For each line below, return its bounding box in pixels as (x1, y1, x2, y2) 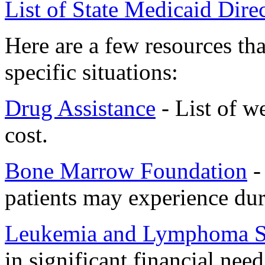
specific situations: (5, 59, 178, 85)
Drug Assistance (5, 95, 156, 121)
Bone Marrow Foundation (5, 157, 247, 183)
